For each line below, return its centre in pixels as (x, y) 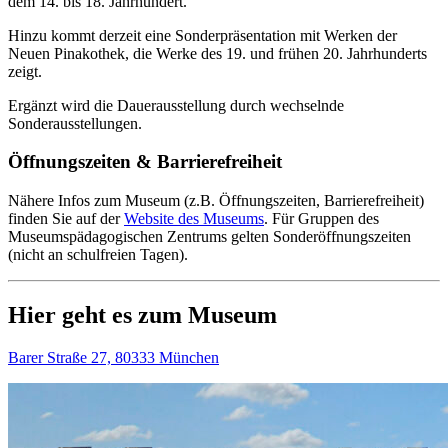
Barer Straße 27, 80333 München (113, 357)
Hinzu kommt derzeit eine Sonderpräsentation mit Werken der (202, 35)
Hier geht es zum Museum (142, 315)
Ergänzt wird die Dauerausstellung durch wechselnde (176, 105)
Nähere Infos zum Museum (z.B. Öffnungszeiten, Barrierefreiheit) (216, 201)
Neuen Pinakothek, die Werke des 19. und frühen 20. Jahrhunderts (217, 53)
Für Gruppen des (325, 219)
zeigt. (25, 71)
